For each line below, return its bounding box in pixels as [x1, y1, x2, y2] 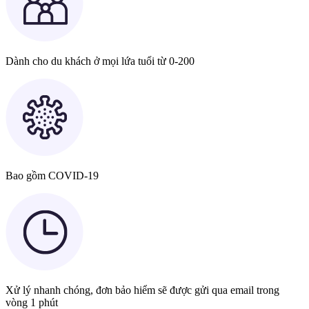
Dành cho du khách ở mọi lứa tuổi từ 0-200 [6, 54, 195, 67]
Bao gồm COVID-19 [6, 169, 99, 181]
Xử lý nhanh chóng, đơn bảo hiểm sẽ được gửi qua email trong [6, 283, 279, 296]
